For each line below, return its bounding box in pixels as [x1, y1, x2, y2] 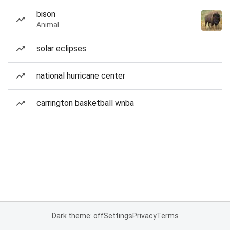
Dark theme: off [51, 212, 104, 220]
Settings [103, 212, 132, 220]
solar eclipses [36, 44, 86, 53]
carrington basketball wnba [36, 98, 134, 108]
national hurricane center [36, 71, 125, 81]
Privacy [132, 212, 157, 220]
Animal [36, 21, 59, 29]
